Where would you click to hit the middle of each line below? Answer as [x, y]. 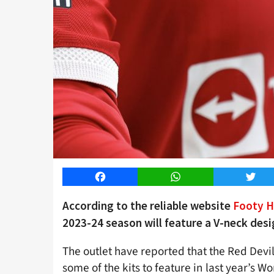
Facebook [120, 177]
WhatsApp [196, 177]
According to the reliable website [148, 206]
